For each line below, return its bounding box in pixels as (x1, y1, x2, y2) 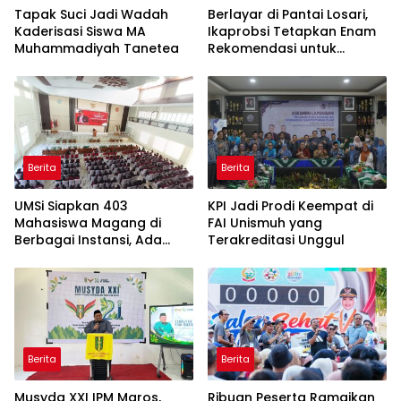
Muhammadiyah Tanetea (14, 39, 179, 58)
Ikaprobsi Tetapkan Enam (208, 22, 376, 41)
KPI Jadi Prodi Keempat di (208, 197, 373, 216)
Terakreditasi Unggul (208, 231, 345, 250)
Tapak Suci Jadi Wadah (14, 5, 168, 24)
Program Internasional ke (14, 248, 181, 267)
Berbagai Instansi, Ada (14, 231, 162, 250)
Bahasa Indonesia (208, 56, 326, 75)
